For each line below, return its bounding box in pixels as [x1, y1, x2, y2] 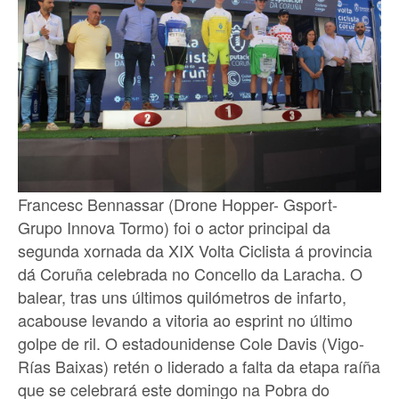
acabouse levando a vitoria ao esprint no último [18, 307, 353, 331]
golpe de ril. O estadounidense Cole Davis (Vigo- [18, 330, 364, 354]
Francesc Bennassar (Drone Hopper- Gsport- [18, 191, 338, 216]
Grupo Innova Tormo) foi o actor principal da [18, 215, 330, 239]
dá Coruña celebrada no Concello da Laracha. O [18, 261, 362, 285]
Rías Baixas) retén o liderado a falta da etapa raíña [18, 354, 380, 378]
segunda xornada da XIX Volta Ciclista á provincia [18, 238, 372, 262]
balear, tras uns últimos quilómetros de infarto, [18, 284, 346, 308]
